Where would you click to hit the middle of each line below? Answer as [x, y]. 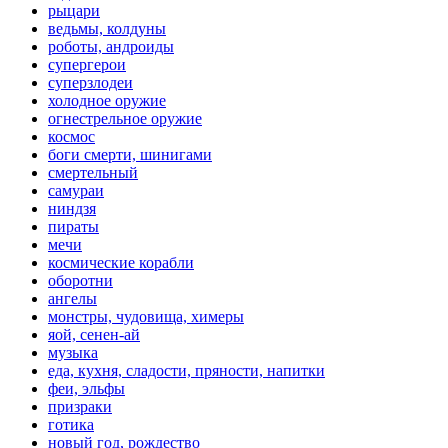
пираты [73, 226]
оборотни [80, 280]
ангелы [72, 298]
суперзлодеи [90, 82]
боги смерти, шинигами [130, 154]
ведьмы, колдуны [107, 28]
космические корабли [121, 262]
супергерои [87, 64]
